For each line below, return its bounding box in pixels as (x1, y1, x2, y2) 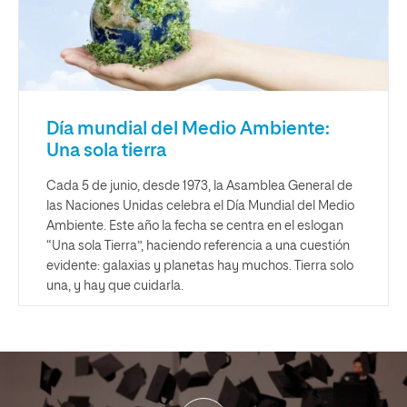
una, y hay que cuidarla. (46, 279, 184, 293)
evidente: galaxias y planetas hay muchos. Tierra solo (46, 259, 353, 273)
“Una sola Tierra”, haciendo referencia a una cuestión (46, 239, 350, 253)
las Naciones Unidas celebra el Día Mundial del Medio (46, 199, 354, 213)
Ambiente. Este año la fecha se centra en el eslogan (46, 219, 343, 233)
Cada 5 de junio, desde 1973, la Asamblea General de (46, 179, 352, 193)
